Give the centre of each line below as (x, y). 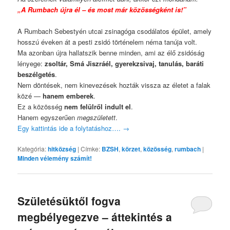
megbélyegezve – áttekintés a (95, 216)
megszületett (97, 118)
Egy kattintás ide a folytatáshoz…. (70, 128)
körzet (131, 149)
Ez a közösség (41, 107)
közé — (30, 96)
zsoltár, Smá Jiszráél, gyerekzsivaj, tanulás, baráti (124, 64)
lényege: (31, 64)
